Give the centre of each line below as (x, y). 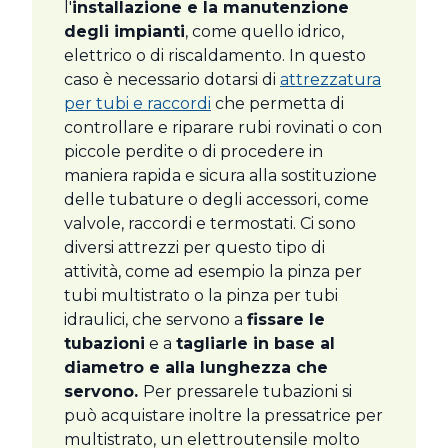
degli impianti (124, 32)
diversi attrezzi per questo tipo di (194, 248)
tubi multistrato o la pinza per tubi (201, 296)
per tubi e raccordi (137, 104)
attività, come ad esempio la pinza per (213, 272)
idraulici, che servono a (155, 320)
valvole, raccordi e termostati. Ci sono (210, 224)
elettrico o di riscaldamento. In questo (215, 56)
